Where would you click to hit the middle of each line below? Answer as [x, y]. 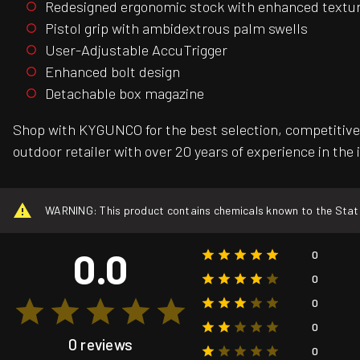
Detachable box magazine [125, 93]
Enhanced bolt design [112, 71]
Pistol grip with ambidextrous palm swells [176, 28]
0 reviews [100, 344]
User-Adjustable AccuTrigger [136, 49]
